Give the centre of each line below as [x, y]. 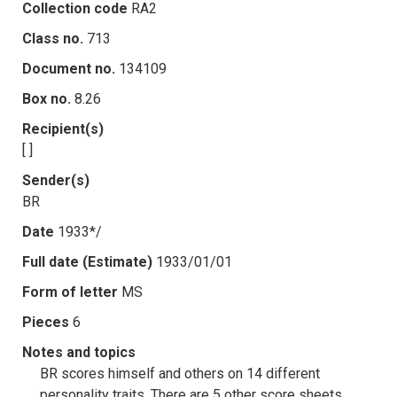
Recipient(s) [63, 128]
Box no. [47, 98]
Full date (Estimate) [87, 261]
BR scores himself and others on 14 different [180, 373]
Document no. [69, 68]
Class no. [53, 38]
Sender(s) [56, 180]
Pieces [46, 322]
